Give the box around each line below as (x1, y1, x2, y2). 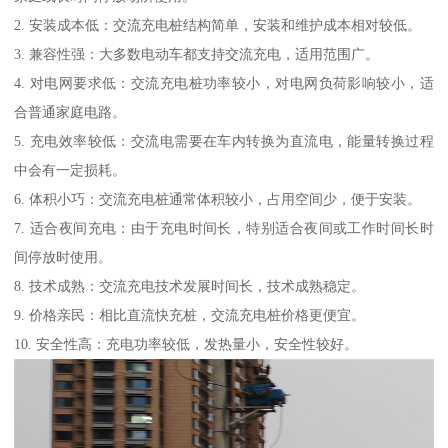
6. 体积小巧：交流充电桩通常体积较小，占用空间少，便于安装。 (14, 191, 422, 208)
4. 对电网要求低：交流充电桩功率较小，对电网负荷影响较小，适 (14, 75, 434, 92)
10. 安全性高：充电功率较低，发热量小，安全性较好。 (14, 336, 359, 353)
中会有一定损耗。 (14, 162, 127, 179)
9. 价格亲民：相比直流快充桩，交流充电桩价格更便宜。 (14, 307, 366, 324)
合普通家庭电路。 (14, 104, 127, 121)
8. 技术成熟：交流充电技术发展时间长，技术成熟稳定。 (14, 278, 366, 295)
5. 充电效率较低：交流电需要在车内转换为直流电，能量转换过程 (14, 133, 434, 150)
